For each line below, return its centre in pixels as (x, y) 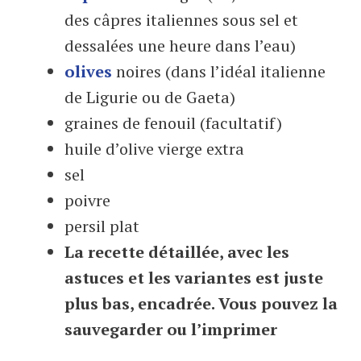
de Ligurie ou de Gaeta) (150, 97)
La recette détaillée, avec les (177, 252)
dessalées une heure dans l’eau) (180, 46)
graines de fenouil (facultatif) (173, 123)
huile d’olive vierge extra (154, 149)
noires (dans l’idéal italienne (219, 71)
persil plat (102, 226)
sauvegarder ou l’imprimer (171, 329)
